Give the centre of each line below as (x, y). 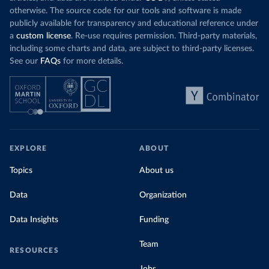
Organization (163, 195)
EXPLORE (29, 149)
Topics (21, 171)
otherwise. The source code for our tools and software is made (125, 11)
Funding (154, 220)
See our (24, 62)
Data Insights (34, 220)
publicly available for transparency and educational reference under (134, 24)
